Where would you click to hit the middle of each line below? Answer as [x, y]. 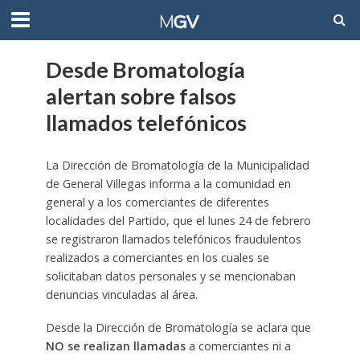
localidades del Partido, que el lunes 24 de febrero [178, 221]
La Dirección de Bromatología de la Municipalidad [177, 165]
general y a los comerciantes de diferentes [157, 202]
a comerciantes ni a [238, 346]
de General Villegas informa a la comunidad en [168, 184]
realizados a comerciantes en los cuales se [157, 258]
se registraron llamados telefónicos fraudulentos [173, 239]
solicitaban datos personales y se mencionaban [170, 276]
